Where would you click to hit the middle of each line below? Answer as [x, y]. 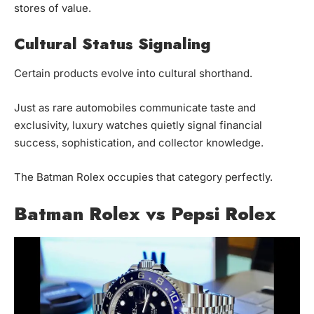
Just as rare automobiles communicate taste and [135, 107]
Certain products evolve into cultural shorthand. [133, 73]
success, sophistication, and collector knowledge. [139, 142]
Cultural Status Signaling [112, 43]
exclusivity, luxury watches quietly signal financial [138, 125]
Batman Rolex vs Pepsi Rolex [145, 213]
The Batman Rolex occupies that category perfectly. [143, 177]
